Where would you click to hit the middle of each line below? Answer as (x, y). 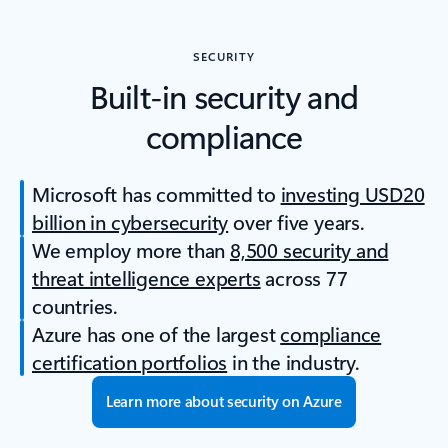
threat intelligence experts (146, 278)
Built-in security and (224, 96)
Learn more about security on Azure (224, 401)
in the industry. (293, 362)
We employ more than (131, 250)
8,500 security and (309, 250)
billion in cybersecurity (130, 222)
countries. (75, 306)
